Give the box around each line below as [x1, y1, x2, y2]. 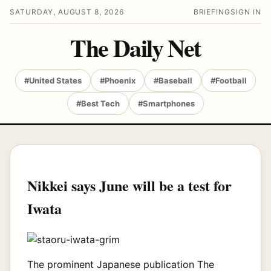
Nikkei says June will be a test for [27, 174, 232, 196]
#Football [211, 76, 247, 85]
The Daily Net [70, 30, 201, 65]
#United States [24, 76, 82, 85]
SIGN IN [230, 7, 261, 16]
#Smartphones [138, 99, 195, 108]
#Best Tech [76, 99, 120, 108]
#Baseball [154, 76, 192, 85]
